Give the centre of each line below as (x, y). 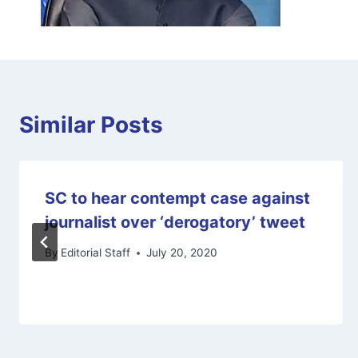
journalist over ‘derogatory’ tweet (175, 222)
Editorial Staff (96, 253)
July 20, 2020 (182, 253)
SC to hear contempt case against (177, 198)
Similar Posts (91, 124)
